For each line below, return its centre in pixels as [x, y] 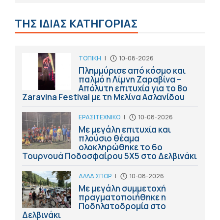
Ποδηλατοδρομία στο [122, 206]
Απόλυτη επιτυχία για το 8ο [133, 88]
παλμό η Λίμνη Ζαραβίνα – [130, 80]
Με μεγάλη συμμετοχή [122, 189]
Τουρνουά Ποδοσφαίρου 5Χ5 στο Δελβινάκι [110, 156]
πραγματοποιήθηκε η [122, 197]
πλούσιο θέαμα [109, 138]
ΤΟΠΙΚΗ [90, 58]
